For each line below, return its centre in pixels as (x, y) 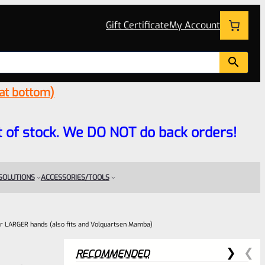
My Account (195, 25)
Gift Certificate (138, 25)
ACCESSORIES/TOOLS (75, 177)
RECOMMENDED (112, 254)
